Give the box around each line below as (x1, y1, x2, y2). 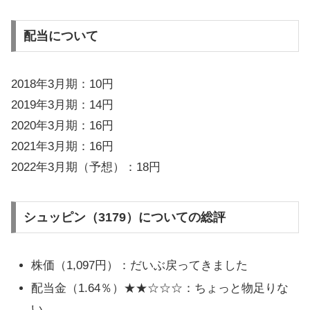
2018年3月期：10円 (11, 77, 113, 91)
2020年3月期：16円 (11, 118, 113, 132)
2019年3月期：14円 (11, 98, 113, 111)
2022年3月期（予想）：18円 (11, 160, 161, 174)
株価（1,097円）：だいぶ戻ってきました (31, 258, 248, 272)
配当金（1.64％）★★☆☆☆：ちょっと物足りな (31, 282, 289, 295)
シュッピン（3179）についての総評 (23, 210, 226, 224)
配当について (23, 28, 98, 43)
